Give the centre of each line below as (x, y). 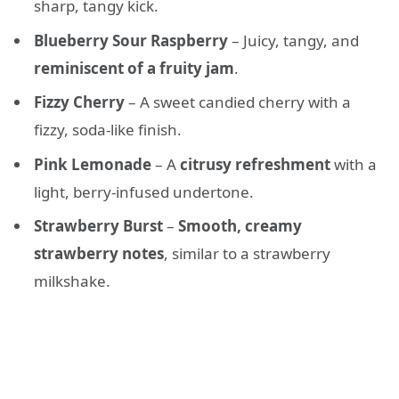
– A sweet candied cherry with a (238, 102)
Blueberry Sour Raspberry (131, 40)
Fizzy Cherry (79, 102)
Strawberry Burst (98, 226)
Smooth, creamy (240, 226)
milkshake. (72, 281)
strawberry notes (99, 254)
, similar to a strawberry (247, 254)
